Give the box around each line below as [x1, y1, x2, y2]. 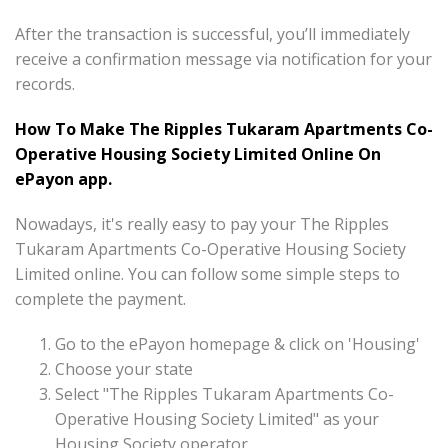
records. [15, 73, 75, 96]
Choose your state [55, 358, 193, 381]
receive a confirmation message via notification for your [15, 48, 432, 71]
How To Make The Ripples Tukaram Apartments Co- [15, 118, 433, 141]
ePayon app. [15, 168, 112, 191]
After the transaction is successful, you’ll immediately [15, 23, 410, 46]
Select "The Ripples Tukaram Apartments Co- [55, 383, 394, 406]
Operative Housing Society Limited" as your [55, 408, 379, 431]
